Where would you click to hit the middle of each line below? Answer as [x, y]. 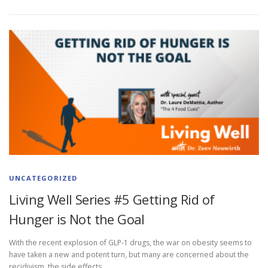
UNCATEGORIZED [43, 178]
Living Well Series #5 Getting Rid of [112, 199]
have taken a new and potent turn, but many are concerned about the [129, 255]
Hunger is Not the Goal [77, 219]
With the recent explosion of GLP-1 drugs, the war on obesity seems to [130, 243]
